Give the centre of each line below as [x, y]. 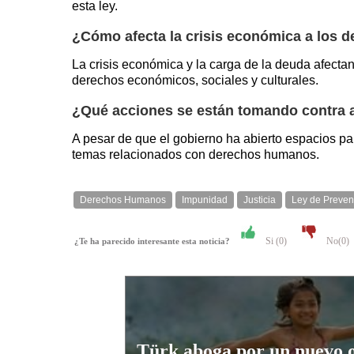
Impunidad [205, 200]
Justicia [260, 200]
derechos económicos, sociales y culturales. [195, 81]
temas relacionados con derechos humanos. [196, 154]
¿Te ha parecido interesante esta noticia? [156, 241]
